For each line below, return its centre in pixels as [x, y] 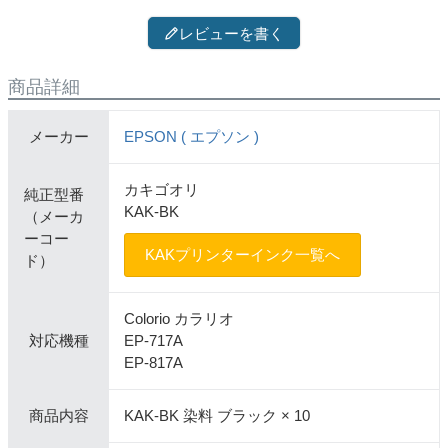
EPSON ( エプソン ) [191, 137]
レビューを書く [231, 33]
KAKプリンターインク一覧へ [242, 255]
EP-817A [153, 363]
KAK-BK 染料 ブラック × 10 [217, 416]
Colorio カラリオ [179, 319]
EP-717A [153, 341]
